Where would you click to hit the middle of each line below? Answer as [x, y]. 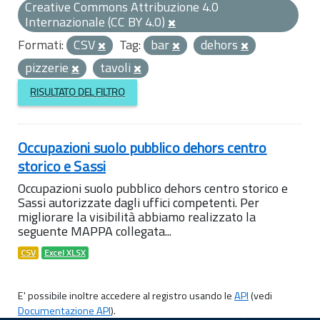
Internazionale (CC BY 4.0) [96, 22]
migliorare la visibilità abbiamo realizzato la [137, 216]
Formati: [41, 45]
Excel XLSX [65, 252]
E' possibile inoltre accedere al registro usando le [126, 295]
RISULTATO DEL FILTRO [77, 92]
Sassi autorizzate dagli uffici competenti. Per [139, 202]
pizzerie [48, 67]
